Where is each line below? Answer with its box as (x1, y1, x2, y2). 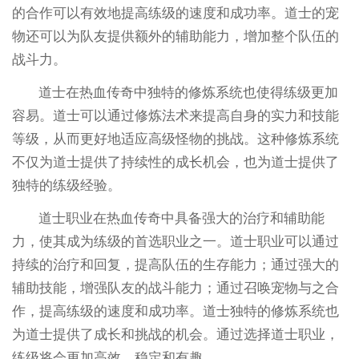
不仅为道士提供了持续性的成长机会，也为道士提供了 (11, 155, 339, 171)
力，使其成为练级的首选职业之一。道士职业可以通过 (11, 234, 339, 250)
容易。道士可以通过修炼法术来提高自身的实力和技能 (11, 108, 339, 124)
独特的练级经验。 (11, 178, 121, 194)
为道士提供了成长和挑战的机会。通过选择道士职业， (11, 327, 339, 343)
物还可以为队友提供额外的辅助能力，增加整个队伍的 (11, 29, 339, 45)
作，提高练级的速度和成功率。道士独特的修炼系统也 (11, 304, 339, 320)
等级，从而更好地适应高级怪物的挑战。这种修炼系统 (11, 131, 339, 147)
